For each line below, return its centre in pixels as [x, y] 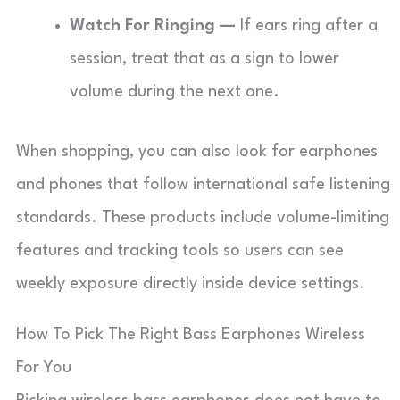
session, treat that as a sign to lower [204, 59]
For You [44, 368]
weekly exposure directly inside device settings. [191, 284]
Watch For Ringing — [153, 26]
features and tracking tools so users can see [180, 251]
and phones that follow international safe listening [203, 185]
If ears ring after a [307, 26]
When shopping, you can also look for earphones [197, 152]
